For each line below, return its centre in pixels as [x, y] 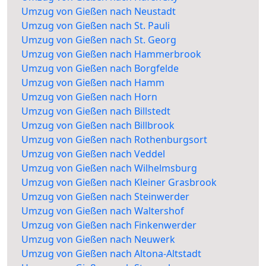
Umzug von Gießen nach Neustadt [99, 12]
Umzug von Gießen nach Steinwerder [105, 197]
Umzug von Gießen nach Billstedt [96, 111]
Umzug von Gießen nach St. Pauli [96, 26]
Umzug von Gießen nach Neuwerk [98, 240]
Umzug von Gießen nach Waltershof [103, 211]
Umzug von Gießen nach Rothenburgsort [114, 140]
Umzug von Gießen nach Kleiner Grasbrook [119, 183]
